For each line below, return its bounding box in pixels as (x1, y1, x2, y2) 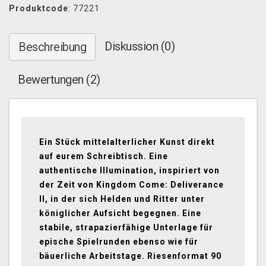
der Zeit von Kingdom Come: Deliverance (39, 180, 224, 190)
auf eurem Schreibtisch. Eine (39, 151, 168, 161)
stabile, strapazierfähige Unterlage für (39, 223, 213, 233)
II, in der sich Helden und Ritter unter (39, 194, 205, 204)
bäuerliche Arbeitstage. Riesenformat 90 (39, 251, 221, 261)
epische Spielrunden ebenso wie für (39, 237, 198, 247)
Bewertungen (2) (18, 72, 100, 87)
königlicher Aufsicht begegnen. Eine (39, 208, 201, 218)
